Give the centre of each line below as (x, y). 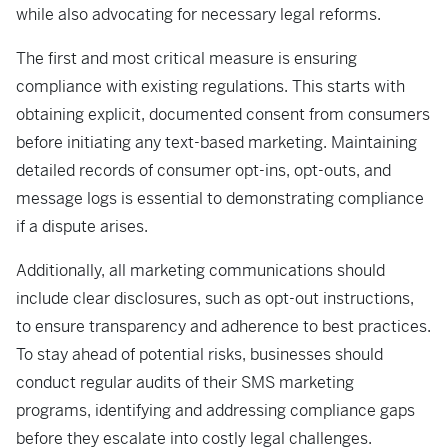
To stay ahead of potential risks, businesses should (199, 355)
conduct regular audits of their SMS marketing (185, 383)
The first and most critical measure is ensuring (186, 59)
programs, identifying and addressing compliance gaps (215, 411)
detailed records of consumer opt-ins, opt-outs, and (203, 171)
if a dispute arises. (84, 227)
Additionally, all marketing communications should (200, 271)
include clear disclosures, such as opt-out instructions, (215, 299)
